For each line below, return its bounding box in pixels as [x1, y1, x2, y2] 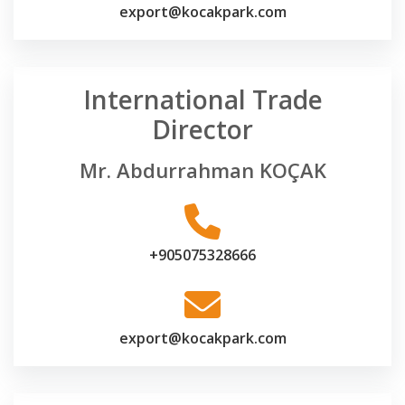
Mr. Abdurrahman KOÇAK [79, 156, 326, 184]
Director [152, 112, 253, 146]
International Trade [82, 82, 323, 117]
